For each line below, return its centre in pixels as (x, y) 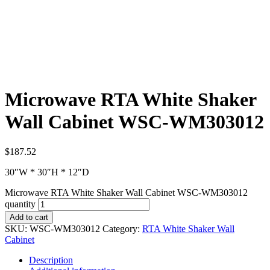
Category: (122, 228)
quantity (20, 204)
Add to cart (29, 217)
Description (51, 260)
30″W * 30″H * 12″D (47, 172)
